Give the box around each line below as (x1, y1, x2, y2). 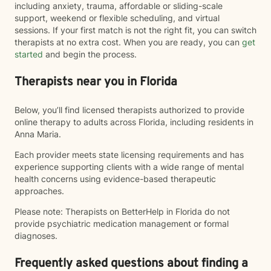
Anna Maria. (15, 129, 61, 139)
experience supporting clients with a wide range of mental (15, 162, 244, 172)
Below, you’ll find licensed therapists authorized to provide (15, 105, 244, 115)
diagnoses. (15, 230, 57, 241)
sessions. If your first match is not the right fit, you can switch (15, 25, 256, 35)
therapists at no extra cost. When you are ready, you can (15, 37, 240, 47)
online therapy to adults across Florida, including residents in (15, 117, 253, 127)
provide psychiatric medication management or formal (15, 218, 229, 229)
